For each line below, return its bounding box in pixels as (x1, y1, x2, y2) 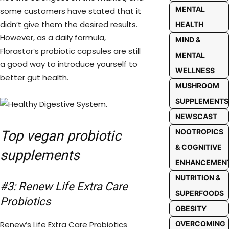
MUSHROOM (175, 81, 219, 90)
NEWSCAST (175, 112, 217, 121)
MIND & (175, 35, 200, 44)
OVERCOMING (175, 219, 225, 228)
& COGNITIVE (175, 143, 222, 151)
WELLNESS (175, 66, 215, 75)
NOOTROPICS (175, 127, 223, 136)
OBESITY (175, 204, 207, 213)
